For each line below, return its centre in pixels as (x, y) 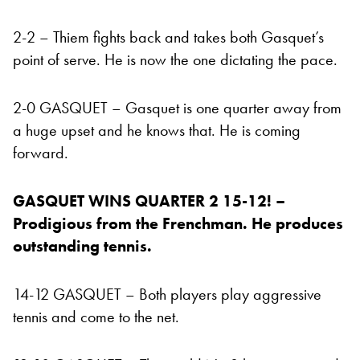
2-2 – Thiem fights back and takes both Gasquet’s (168, 37)
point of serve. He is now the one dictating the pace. (175, 60)
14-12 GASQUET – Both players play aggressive (167, 295)
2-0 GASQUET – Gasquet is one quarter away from (177, 108)
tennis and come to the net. (96, 317)
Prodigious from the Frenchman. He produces (178, 224)
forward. (41, 153)
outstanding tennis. (84, 246)
